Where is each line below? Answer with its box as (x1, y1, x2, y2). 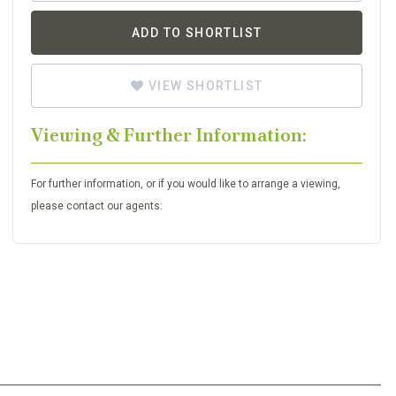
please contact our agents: (31, 200, 164, 212)
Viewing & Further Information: (31, 123, 308, 147)
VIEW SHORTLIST (144, 79, 263, 93)
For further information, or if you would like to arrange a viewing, (31, 178, 341, 190)
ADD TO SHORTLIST (131, 26, 263, 40)
